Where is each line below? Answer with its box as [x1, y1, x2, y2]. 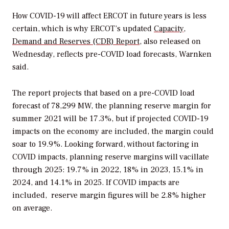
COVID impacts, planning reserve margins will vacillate [12, 152, 209, 163]
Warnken [179, 49, 212, 60]
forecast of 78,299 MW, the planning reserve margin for [12, 101, 211, 111]
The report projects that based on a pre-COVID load [12, 88, 195, 99]
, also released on [140, 36, 201, 47]
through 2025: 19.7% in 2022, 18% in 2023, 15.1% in [12, 165, 203, 175]
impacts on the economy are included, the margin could [12, 126, 214, 137]
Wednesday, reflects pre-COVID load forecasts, [12, 49, 179, 60]
